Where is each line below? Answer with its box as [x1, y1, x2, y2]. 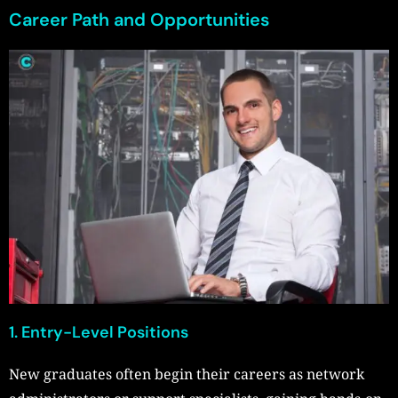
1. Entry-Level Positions [9, 321, 188, 343]
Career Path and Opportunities [9, 8, 269, 32]
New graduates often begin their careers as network [9, 363, 364, 384]
